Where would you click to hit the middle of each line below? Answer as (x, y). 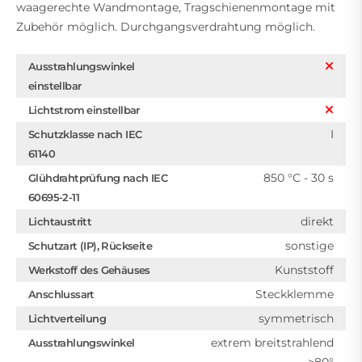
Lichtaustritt (60, 221)
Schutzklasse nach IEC (85, 134)
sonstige (309, 245)
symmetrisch (296, 318)
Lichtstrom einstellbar (84, 109)
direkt (317, 221)
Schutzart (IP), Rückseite (90, 245)
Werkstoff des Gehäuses (89, 269)
